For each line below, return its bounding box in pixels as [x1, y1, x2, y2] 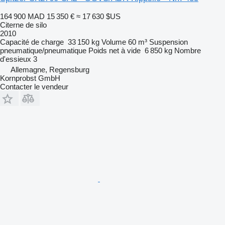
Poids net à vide [88, 46, 141, 55]
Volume [101, 37, 126, 46]
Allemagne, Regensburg [11, 65, 89, 74]
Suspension [149, 37, 188, 46]
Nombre [174, 46, 201, 55]
